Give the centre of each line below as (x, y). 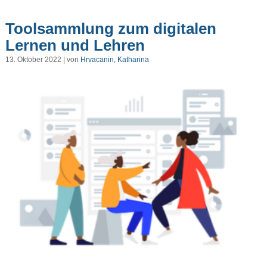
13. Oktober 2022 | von (43, 60)
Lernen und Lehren (75, 45)
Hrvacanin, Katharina (114, 60)
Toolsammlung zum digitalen (111, 28)
